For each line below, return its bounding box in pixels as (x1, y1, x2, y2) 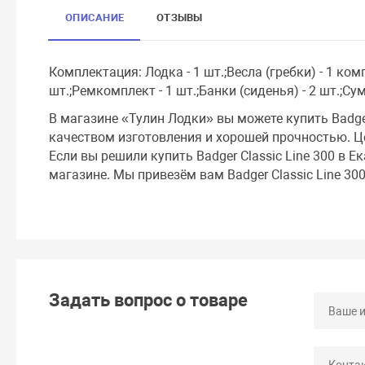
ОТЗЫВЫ (156, 11, 203, 24)
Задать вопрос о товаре (49, 289, 248, 310)
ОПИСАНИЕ (65, 11, 125, 24)
